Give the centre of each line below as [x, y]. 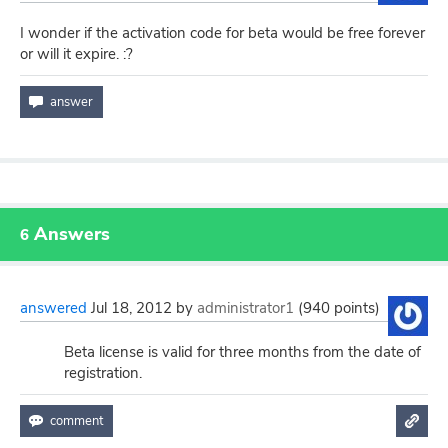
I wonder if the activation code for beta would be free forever [222, 33]
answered [53, 308]
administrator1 [245, 308]
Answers [69, 234]
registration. [103, 373]
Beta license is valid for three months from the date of [242, 352]
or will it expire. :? [76, 54]
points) [355, 308]
